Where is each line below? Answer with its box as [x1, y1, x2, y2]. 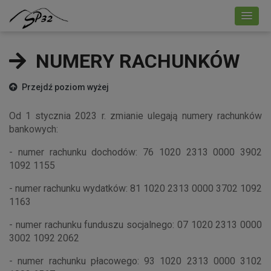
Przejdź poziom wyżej [20, 82, 109, 92]
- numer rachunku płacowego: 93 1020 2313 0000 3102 [9, 255, 262, 267]
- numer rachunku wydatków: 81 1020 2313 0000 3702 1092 [9, 183, 262, 194]
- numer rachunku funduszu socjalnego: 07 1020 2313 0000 [9, 219, 262, 230]
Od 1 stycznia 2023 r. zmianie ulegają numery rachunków [9, 110, 262, 122]
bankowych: [9, 123, 58, 135]
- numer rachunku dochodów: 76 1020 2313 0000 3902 [9, 146, 262, 158]
